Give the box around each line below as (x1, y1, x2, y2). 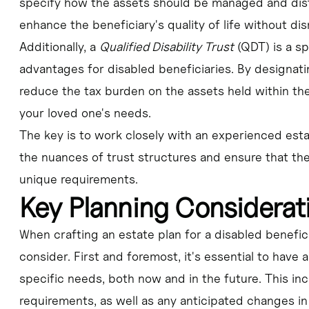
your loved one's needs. (19, 106, 151, 121)
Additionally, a (19, 39, 99, 54)
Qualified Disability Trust (99, 39, 234, 54)
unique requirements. (19, 172, 138, 187)
